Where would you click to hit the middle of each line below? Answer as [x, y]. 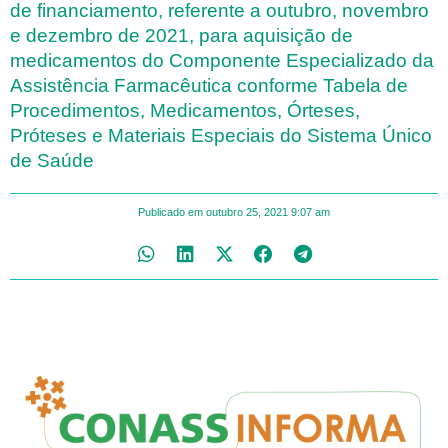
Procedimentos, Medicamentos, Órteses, [185, 110]
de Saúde [52, 160]
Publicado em [170, 211]
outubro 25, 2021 [246, 211]
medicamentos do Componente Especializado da [222, 60]
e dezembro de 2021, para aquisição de [181, 35]
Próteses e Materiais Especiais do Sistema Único [221, 135]
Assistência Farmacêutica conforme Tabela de [209, 85]
